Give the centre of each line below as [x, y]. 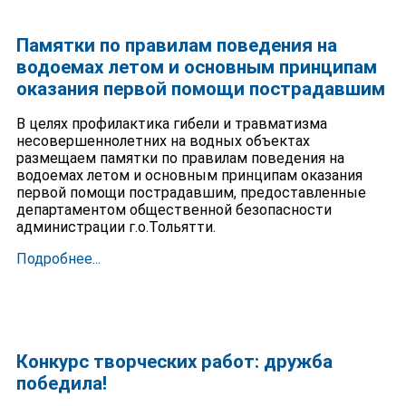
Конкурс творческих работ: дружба [174, 361]
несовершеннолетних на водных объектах [163, 140]
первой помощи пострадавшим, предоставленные [191, 192]
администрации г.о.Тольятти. [116, 227]
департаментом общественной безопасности [174, 209]
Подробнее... [58, 259]
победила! [61, 383]
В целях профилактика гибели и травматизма [171, 123]
